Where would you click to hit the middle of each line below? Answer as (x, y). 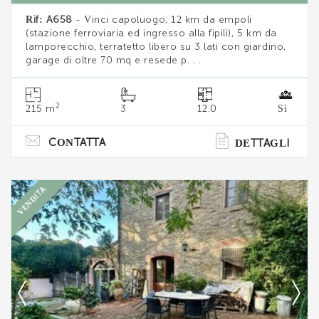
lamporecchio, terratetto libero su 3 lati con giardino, (156, 47)
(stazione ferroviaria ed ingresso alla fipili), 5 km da (151, 33)
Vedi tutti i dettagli (159, 229)
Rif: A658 (49, 20)
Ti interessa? (159, 206)
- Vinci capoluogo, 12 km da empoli (162, 20)
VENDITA (32, 201)
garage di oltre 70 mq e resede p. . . (114, 60)
